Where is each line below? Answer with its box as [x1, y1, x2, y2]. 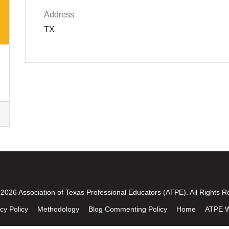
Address [44, 10, 74, 19]
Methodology [37, 205, 79, 214]
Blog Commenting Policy [88, 205, 167, 214]
